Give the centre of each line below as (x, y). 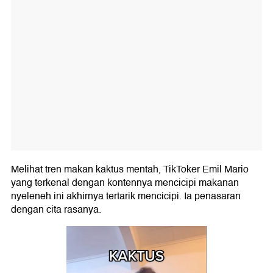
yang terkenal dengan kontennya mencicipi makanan (125, 183)
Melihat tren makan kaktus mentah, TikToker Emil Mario (130, 170)
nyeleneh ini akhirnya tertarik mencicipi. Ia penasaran (126, 197)
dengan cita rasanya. (56, 210)
